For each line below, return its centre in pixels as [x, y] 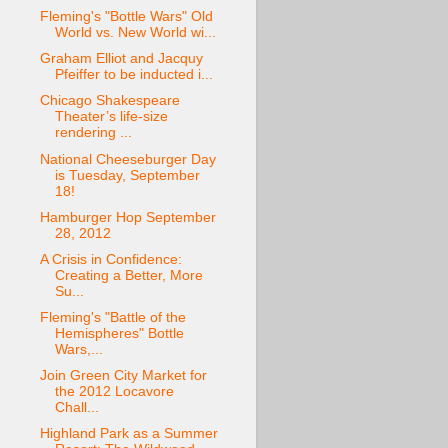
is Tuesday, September [127, 175]
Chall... [76, 407]
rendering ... [93, 133]
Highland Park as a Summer [128, 434]
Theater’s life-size [111, 117]
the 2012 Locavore [114, 391]
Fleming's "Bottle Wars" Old [126, 17]
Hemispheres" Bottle [119, 333]
